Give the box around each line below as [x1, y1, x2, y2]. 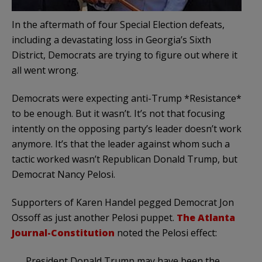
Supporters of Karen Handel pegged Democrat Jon [12, 196, 234, 209]
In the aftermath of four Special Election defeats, [12, 18, 225, 32]
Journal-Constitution [12, 226, 115, 240]
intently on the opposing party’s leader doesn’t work [12, 122, 242, 136]
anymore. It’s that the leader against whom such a [12, 137, 230, 151]
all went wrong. [12, 64, 78, 77]
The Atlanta [177, 211, 235, 225]
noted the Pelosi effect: [115, 226, 217, 240]
